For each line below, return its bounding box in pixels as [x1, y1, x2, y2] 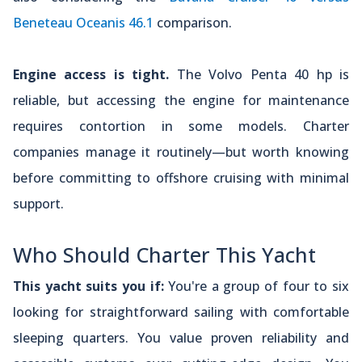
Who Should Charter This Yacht [13, 240, 316, 268]
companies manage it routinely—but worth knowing [13, 142, 349, 161]
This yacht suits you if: [13, 276, 164, 295]
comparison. [154, 13, 232, 32]
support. [13, 194, 64, 213]
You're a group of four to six [163, 276, 350, 295]
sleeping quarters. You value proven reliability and [13, 328, 349, 347]
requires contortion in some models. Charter [13, 116, 349, 135]
